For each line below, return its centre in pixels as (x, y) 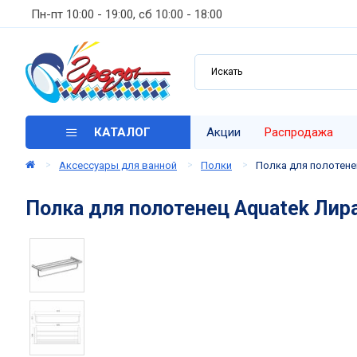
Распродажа (299, 132)
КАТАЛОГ (122, 132)
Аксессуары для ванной (118, 165)
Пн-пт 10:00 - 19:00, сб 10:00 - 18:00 (127, 14)
